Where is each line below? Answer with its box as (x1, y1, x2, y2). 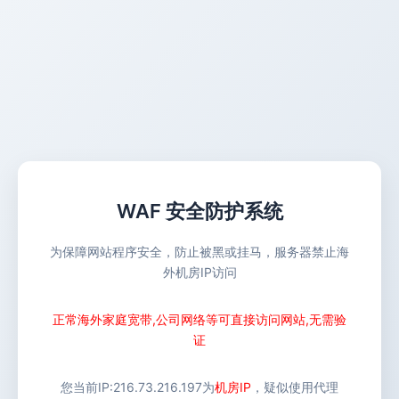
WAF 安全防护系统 (116, 199, 283, 223)
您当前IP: (61, 379, 113, 395)
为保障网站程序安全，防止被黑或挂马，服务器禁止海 (50, 244, 349, 259)
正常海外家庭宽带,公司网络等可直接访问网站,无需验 (53, 312, 346, 327)
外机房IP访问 (162, 265, 237, 280)
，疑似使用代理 (251, 379, 338, 395)
